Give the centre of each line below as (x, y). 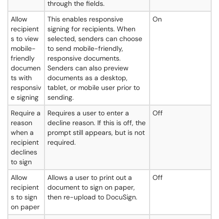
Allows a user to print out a (90, 177)
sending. (61, 97)
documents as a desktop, (88, 78)
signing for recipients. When (91, 29)
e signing (25, 97)
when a (22, 132)
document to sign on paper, (91, 187)
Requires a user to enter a (88, 113)
